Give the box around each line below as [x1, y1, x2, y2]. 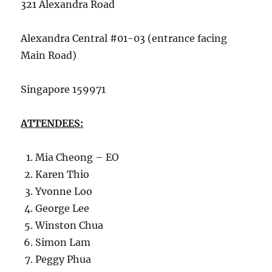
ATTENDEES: [21, 117, 84, 129]
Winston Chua [35, 219, 104, 231]
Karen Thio [35, 168, 90, 180]
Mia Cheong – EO [35, 151, 120, 163]
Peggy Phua [35, 253, 92, 265]
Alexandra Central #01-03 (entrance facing [21, 32, 228, 44]
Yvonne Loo [35, 185, 93, 197]
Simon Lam [35, 236, 91, 248]
